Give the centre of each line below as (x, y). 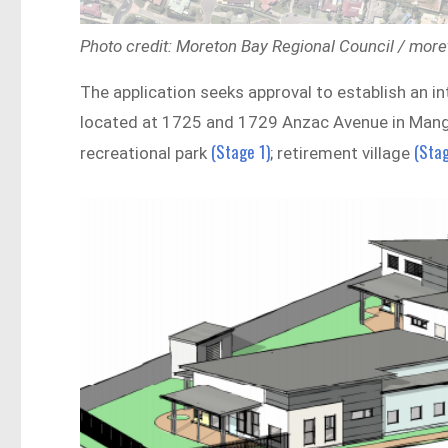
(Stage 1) (241, 152)
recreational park (146, 153)
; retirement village (340, 153)
